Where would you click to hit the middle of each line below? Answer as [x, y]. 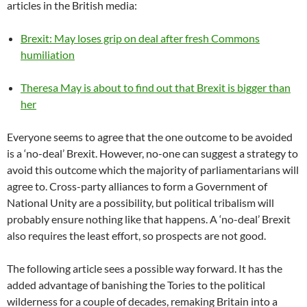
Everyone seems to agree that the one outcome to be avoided [150, 137]
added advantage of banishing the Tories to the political [136, 285]
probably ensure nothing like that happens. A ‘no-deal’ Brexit [149, 219]
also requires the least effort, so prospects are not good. [136, 236]
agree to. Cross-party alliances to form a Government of [137, 186]
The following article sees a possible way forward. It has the [145, 269]
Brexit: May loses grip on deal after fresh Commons [140, 38]
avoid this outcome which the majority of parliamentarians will [153, 170]
